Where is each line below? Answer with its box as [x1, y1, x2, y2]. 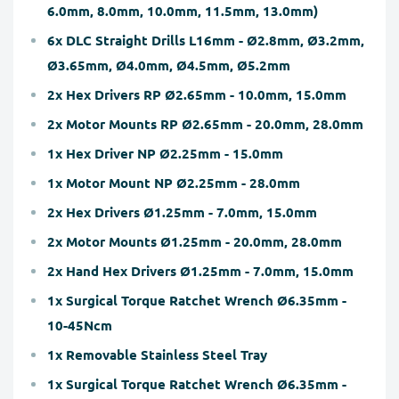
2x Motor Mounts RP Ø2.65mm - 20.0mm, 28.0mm [47, 114, 363, 133]
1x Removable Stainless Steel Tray [47, 345, 267, 363]
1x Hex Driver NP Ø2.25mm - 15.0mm [47, 143, 283, 162]
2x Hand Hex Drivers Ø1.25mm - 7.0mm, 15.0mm [47, 261, 354, 280]
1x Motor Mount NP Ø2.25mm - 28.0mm [47, 173, 300, 191]
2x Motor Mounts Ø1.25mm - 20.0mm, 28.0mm [47, 232, 342, 250]
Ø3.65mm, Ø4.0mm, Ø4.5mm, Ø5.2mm [47, 55, 290, 74]
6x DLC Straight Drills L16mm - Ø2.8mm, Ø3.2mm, [47, 30, 364, 49]
